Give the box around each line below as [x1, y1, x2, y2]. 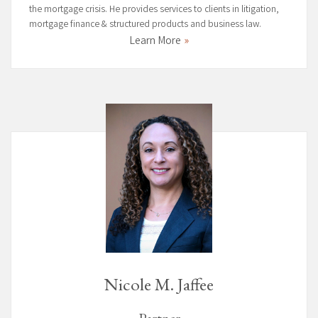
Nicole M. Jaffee [104, 273, 214, 296]
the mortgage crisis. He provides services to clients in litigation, [29, 3, 279, 18]
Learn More [129, 33, 181, 50]
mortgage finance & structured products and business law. [29, 18, 261, 33]
